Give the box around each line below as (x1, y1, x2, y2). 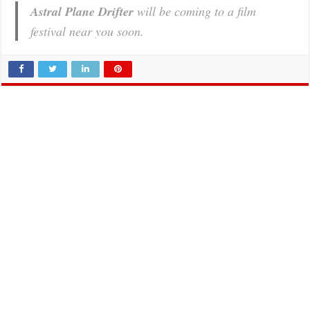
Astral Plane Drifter (30, 3, 134, 21)
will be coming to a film (134, 3, 257, 20)
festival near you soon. (30, 23, 145, 40)
